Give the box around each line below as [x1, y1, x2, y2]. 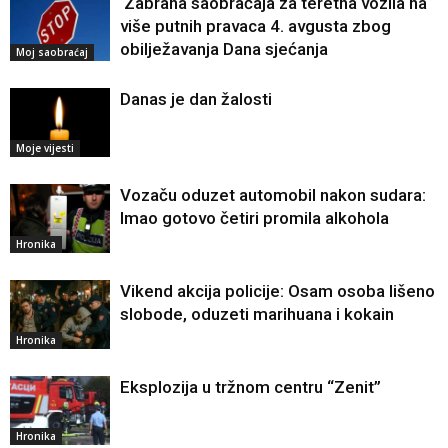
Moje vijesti [16, 141, 74, 156]
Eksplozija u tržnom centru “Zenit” [120, 377, 381, 398]
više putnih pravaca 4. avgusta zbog [120, 16, 391, 37]
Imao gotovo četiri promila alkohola [120, 208, 389, 229]
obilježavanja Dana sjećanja [120, 39, 328, 60]
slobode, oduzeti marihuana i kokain [120, 304, 394, 325]
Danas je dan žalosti [120, 89, 272, 110]
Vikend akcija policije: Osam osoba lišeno [120, 281, 435, 302]
